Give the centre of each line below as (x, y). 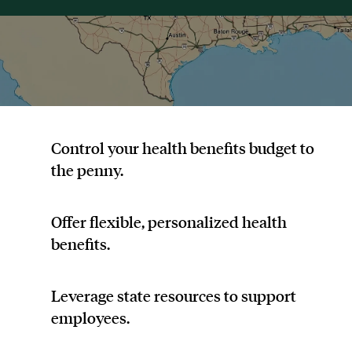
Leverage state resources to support (174, 295)
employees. (90, 317)
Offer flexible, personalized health (169, 222)
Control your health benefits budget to (183, 148)
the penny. (87, 170)
